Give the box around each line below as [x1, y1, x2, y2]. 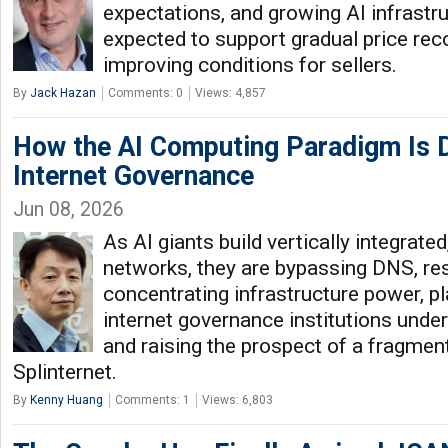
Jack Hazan [30, 86, 96, 100]
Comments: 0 [108, 86, 183, 100]
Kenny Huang [30, 393, 103, 407]
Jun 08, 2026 [13, 198, 124, 221]
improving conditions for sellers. [103, 53, 397, 77]
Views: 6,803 [202, 393, 273, 407]
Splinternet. [13, 360, 117, 384]
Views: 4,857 [195, 86, 266, 100]
